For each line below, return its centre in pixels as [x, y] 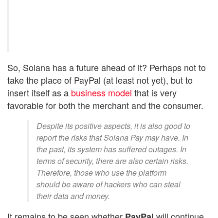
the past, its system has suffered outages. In [111, 149]
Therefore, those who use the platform [101, 173]
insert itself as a [39, 93]
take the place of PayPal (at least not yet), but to [100, 80]
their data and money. [74, 196]
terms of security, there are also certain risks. [112, 161]
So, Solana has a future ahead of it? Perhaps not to [107, 67]
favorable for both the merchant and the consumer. [108, 105]
